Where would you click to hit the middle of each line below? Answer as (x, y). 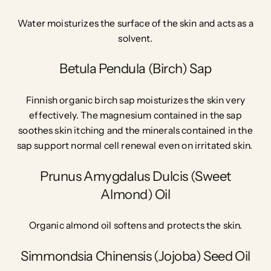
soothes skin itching (62, 130)
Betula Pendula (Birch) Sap (135, 69)
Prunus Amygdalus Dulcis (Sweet (135, 176)
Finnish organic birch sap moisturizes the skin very (135, 100)
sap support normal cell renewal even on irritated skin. (135, 145)
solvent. (135, 38)
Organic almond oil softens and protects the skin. (135, 226)
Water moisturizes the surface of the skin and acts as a (135, 23)
